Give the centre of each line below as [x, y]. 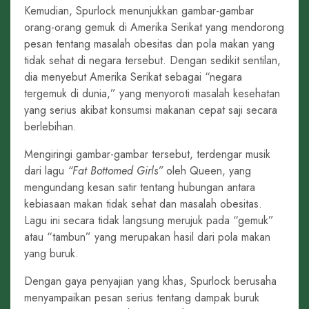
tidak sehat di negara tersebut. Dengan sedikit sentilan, [152, 60]
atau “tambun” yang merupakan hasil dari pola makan [147, 237]
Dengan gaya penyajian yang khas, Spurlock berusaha [150, 281]
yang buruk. [51, 253]
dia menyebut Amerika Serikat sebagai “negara [133, 77]
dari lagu [46, 171]
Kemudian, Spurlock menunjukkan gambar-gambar [139, 11]
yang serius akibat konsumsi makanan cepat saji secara [151, 110]
